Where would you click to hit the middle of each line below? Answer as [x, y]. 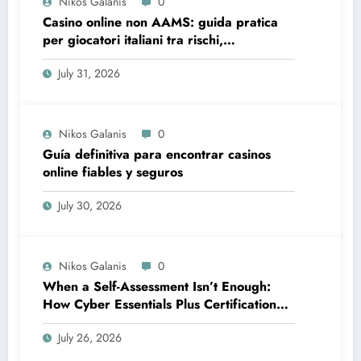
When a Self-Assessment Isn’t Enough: [157, 287]
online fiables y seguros [113, 172]
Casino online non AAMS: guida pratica [160, 23]
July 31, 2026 [89, 74]
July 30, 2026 [90, 206]
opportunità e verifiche [111, 58]
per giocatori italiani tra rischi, [133, 40]
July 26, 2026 [90, 338]
